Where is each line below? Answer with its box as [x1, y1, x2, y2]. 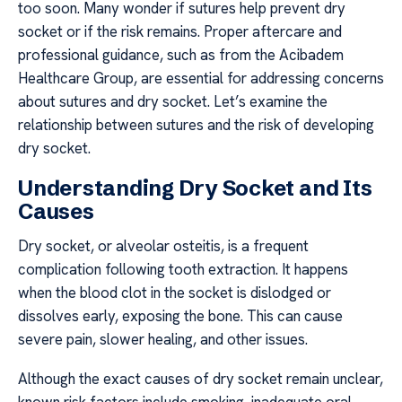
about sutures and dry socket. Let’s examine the [18, 92, 328, 112]
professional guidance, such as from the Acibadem [18, 45, 344, 66]
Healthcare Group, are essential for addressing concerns [18, 68, 384, 89]
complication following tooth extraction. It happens [18, 258, 348, 279]
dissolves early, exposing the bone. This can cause [18, 305, 343, 326]
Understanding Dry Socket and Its [18, 174, 372, 201]
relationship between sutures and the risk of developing [18, 115, 374, 135]
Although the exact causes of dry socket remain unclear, [18, 369, 383, 389]
